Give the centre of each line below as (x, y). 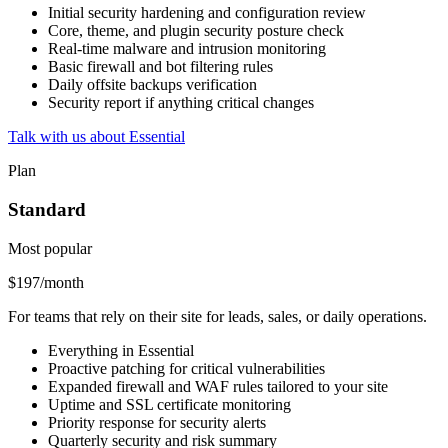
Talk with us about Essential (96, 137)
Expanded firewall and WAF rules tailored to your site (218, 386)
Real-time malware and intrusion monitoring (187, 49)
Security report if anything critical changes (181, 103)
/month (62, 282)
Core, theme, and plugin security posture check (196, 31)
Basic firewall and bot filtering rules (160, 67)
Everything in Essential (121, 350)
